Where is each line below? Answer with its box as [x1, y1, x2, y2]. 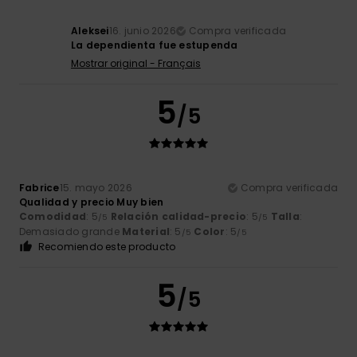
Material [122, 225, 171, 239]
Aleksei [70, 24, 109, 38]
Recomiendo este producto [37, 240, 176, 254]
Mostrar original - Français [70, 57, 201, 71]
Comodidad [19, 210, 87, 224]
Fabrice [19, 181, 60, 195]
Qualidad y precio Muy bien [19, 195, 164, 210]
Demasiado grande [19, 225, 123, 239]
